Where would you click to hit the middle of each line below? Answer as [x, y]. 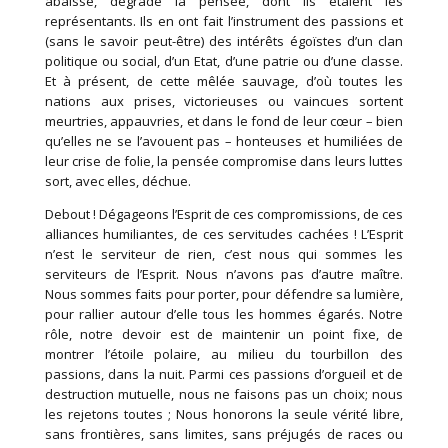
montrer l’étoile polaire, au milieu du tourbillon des [224, 354]
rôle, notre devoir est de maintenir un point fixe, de [224, 334]
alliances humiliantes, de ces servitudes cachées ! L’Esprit [224, 234]
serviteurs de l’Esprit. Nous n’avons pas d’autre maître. [224, 274]
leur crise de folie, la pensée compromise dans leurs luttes [224, 161]
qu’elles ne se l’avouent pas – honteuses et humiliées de [224, 141]
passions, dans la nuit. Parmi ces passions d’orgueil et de [224, 374]
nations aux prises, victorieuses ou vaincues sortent [224, 101]
